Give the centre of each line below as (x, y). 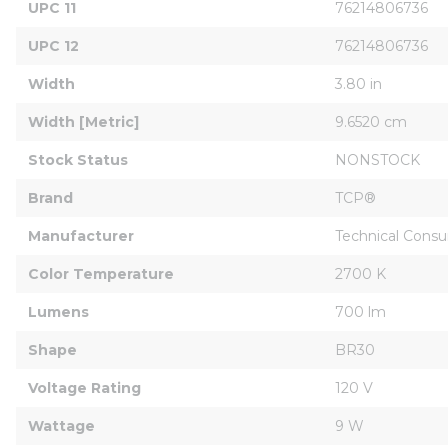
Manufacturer (81, 235)
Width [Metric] (83, 121)
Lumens (58, 311)
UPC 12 (53, 45)
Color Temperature (101, 273)
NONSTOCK (377, 159)
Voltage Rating (84, 387)
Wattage (61, 425)
